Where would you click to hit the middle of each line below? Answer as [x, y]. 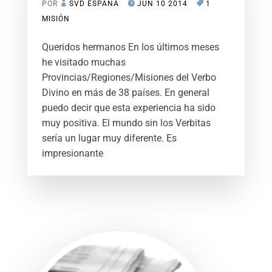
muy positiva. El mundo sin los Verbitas [126, 123]
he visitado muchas [83, 62]
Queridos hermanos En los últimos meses [130, 47]
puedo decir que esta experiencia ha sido [128, 107]
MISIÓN [56, 19]
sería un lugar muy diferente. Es [109, 138]
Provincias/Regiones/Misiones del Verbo [129, 77]
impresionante [72, 153]
